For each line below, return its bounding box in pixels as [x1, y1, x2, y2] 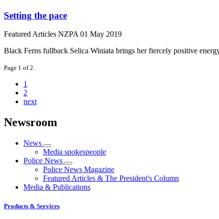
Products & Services [4, 202, 60, 210]
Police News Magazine [43, 165, 114, 174]
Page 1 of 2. [4, 64, 35, 72]
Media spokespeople [43, 148, 106, 156]
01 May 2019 [80, 30, 122, 39]
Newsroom [4, 116, 57, 129]
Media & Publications [23, 183, 90, 192]
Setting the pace [4, 10, 67, 21]
